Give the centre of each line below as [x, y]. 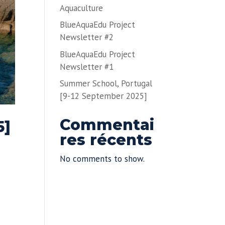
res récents [106, 140]
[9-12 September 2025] [104, 96]
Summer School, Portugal [106, 84]
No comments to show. [102, 159]
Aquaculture [82, 8]
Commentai [107, 125]
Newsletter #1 [87, 67]
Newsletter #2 [87, 37]
